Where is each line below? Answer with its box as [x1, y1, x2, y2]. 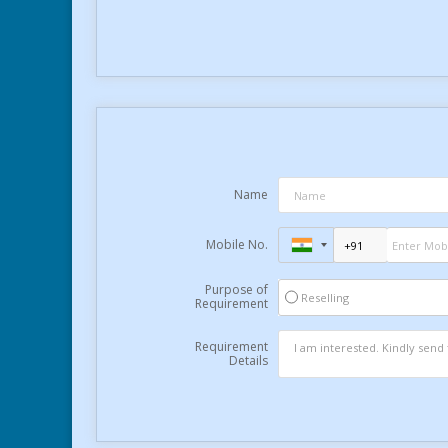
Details [228, 352, 268, 369]
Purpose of [204, 281, 268, 298]
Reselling [300, 290, 349, 305]
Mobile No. [205, 236, 268, 253]
